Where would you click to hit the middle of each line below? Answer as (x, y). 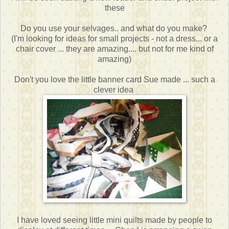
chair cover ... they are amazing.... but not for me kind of (114, 49)
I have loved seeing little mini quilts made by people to (114, 220)
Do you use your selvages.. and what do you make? (114, 29)
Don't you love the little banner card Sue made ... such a (114, 80)
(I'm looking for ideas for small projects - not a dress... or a (114, 39)
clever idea (114, 90)
